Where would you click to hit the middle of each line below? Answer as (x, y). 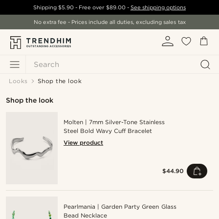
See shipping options (158, 7)
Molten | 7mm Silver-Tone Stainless (114, 122)
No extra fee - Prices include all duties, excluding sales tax (109, 22)
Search (46, 64)
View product (84, 142)
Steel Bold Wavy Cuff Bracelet (108, 131)
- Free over (90, 7)
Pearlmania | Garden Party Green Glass (120, 207)
